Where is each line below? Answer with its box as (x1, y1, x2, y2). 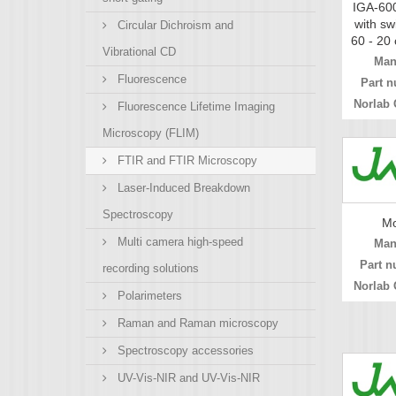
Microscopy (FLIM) (103, 126, 199, 140)
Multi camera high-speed (114, 234, 243, 248)
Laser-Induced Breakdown (114, 180, 250, 194)
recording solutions (103, 261, 199, 275)
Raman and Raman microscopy (114, 316, 278, 330)
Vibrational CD (103, 44, 176, 58)
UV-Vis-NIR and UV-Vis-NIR (114, 370, 260, 385)
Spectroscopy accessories (114, 343, 254, 357)
